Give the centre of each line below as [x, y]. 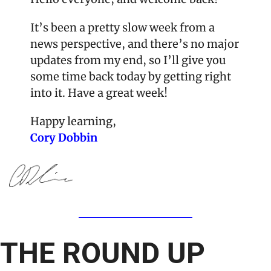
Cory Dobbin [64, 137]
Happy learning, [73, 121]
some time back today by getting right [131, 76]
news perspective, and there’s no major [135, 44]
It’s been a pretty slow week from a [122, 27]
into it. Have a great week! [99, 93]
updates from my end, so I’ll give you [128, 60]
